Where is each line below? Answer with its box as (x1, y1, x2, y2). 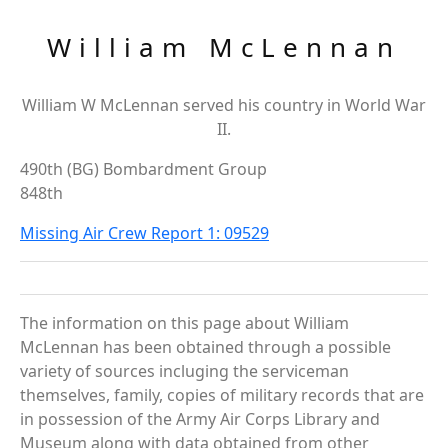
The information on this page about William (20, 312, 349, 334)
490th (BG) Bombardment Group (20, 158, 267, 180)
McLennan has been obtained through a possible (20, 336, 391, 358)
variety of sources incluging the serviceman (20, 360, 349, 382)
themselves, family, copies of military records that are (20, 384, 424, 406)
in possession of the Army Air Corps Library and (20, 408, 380, 430)
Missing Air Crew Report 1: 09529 (20, 222, 269, 244)
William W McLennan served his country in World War (22, 94, 426, 116)
